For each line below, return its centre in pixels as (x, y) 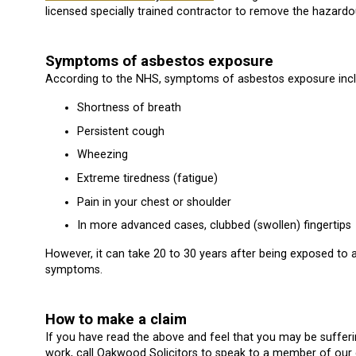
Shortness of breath (129, 108)
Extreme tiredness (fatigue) (147, 178)
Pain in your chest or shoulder (154, 202)
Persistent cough (121, 131)
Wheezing (103, 155)
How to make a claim (116, 320)
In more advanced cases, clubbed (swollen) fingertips (214, 226)
